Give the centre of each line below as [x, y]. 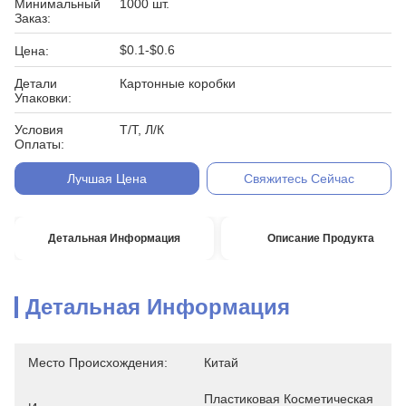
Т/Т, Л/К [142, 130]
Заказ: [33, 18]
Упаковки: [43, 98]
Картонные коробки [178, 83]
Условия [39, 130]
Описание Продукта [321, 238]
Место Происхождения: [98, 362]
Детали [36, 83]
